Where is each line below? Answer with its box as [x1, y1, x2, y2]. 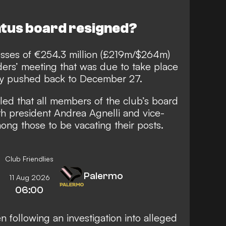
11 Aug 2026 [9, 173, 50, 182]
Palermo [84, 169, 123, 182]
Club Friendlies [5, 154, 53, 163]
